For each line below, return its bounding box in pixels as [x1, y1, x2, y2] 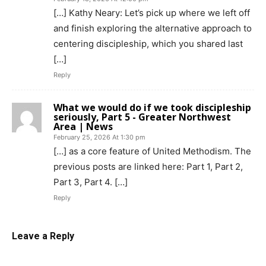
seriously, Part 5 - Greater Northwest [53, 110, 231, 124]
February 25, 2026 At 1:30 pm [53, 133, 145, 142]
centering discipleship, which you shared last [53, 38, 243, 50]
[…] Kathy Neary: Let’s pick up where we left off [53, 7, 250, 19]
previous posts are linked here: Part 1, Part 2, [53, 161, 243, 173]
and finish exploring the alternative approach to [53, 23, 252, 34]
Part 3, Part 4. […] [53, 176, 128, 188]
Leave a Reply [12, 230, 74, 242]
